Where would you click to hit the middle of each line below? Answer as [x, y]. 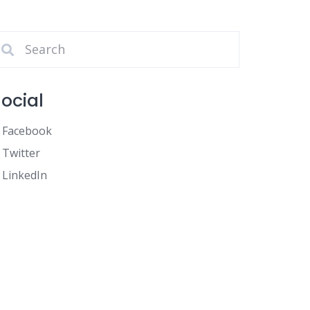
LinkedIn [25, 175]
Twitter [21, 153]
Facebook [27, 131]
